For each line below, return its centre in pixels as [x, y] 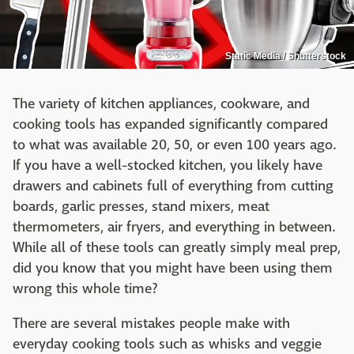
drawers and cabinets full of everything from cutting [173, 186]
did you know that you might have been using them [173, 268]
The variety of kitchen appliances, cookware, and [161, 104]
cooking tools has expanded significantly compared [170, 124]
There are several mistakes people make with [151, 323]
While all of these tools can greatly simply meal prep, [177, 247]
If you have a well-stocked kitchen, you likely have [168, 165]
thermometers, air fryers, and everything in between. [174, 227]
